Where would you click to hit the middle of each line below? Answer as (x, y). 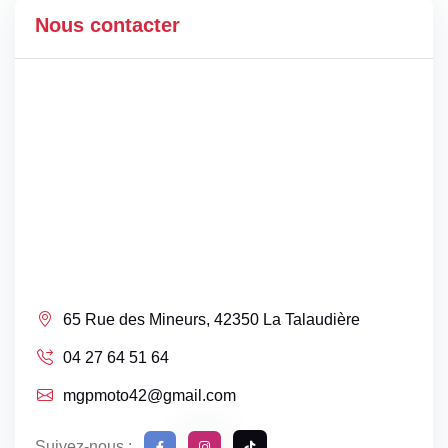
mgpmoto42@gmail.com (149, 395)
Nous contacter (107, 24)
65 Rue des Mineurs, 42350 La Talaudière (211, 320)
